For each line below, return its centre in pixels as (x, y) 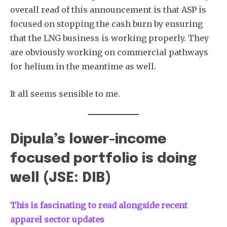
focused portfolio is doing (103, 159)
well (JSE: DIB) (61, 178)
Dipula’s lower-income (88, 139)
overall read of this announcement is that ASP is (108, 9)
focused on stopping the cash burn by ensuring (106, 24)
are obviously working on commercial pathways (109, 52)
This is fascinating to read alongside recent (99, 205)
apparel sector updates (57, 219)
